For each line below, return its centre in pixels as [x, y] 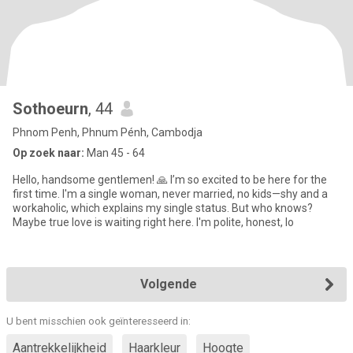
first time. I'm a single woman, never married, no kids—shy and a [170, 194]
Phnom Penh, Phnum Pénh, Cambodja [108, 132]
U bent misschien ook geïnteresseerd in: [98, 321]
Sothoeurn [50, 109]
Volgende [169, 284]
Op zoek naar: [48, 153]
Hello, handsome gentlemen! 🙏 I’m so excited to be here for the [170, 180]
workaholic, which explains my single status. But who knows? [163, 208]
